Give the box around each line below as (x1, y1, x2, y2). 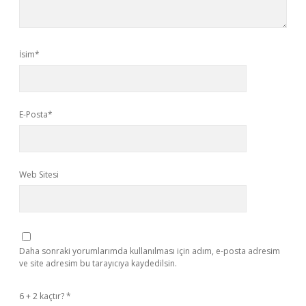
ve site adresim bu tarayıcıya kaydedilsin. (19, 258, 177, 269)
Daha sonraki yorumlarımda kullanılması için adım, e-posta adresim (19, 245, 280, 257)
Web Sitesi (19, 169, 59, 180)
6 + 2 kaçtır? (19, 290, 66, 302)
